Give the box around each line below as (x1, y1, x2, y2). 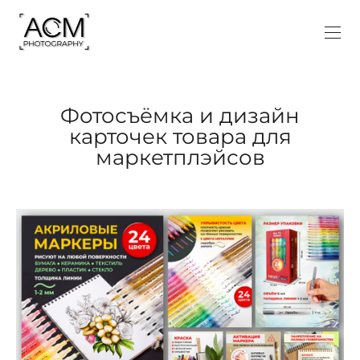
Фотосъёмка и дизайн (60, 103, 300, 129)
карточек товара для (68, 124, 292, 150)
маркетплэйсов (95, 145, 265, 171)
